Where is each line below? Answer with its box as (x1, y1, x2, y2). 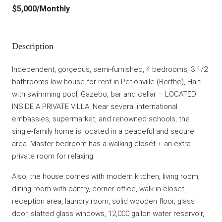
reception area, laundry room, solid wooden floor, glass (12, 197, 195, 206)
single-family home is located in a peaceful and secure (12, 127, 194, 136)
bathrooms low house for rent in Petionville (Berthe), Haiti (12, 77, 202, 86)
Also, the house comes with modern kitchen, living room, (12, 172, 200, 181)
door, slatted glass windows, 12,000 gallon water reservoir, (12, 209, 204, 218)
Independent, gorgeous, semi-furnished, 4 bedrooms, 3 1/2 (12, 65, 208, 74)
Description (12, 41, 54, 51)
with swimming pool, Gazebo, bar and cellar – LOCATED (12, 90, 196, 99)
